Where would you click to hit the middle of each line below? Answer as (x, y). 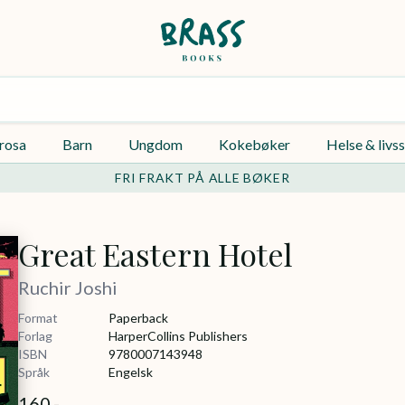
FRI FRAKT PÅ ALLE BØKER (202, 178)
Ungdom (155, 145)
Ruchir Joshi (68, 288)
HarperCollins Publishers (178, 336)
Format (38, 318)
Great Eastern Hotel (155, 254)
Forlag (35, 336)
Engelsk (131, 372)
